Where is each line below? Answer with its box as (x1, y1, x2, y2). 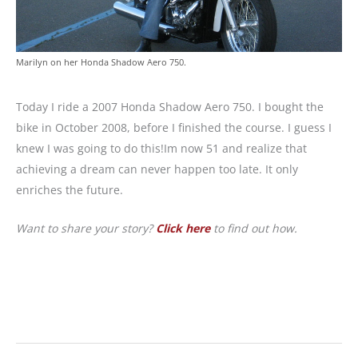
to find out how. (210, 221, 297, 237)
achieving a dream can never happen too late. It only (16, 161, 298, 177)
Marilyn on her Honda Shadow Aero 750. (16, 56, 186, 69)
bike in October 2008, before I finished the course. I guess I (16, 120, 332, 136)
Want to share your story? (16, 221, 156, 237)
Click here (156, 221, 210, 237)
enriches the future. (16, 182, 123, 198)
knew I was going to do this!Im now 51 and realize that (16, 141, 307, 157)
